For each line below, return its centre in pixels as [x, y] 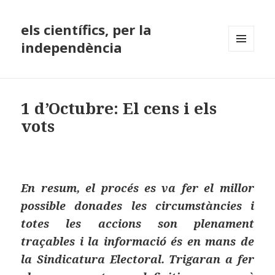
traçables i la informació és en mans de [137, 242]
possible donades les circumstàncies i [137, 206]
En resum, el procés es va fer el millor [137, 188]
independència [72, 48]
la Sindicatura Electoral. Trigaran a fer [137, 259]
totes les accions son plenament [137, 224]
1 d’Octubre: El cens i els [119, 108]
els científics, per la [87, 30]
